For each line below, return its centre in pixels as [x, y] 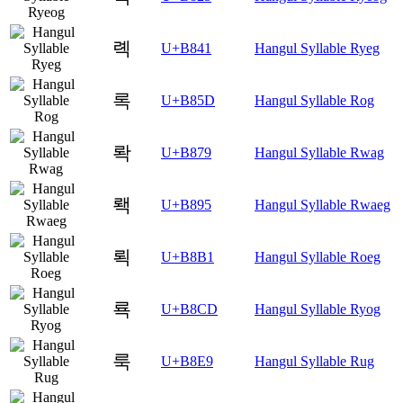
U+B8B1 [188, 256]
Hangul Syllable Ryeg [317, 48]
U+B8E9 [187, 361]
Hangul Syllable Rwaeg [322, 204]
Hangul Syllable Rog [314, 100]
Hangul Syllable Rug [314, 361]
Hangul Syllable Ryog [318, 309]
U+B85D [188, 100]
